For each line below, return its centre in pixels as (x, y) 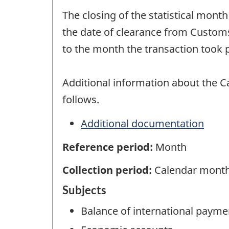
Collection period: (108, 170)
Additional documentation (142, 123)
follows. (81, 100)
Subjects (84, 190)
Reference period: (109, 147)
